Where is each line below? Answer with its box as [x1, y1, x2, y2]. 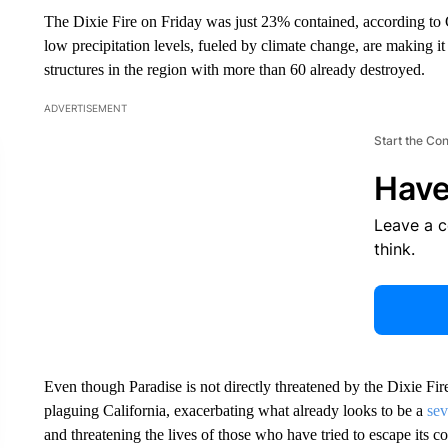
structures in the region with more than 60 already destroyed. [43, 61, 425, 78]
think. [373, 239, 415, 259]
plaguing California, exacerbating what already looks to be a [43, 402, 427, 419]
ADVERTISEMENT [43, 102, 127, 114]
